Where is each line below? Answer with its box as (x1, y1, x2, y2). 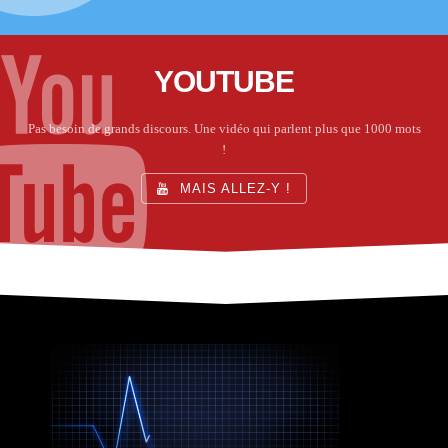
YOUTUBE (154, 65, 294, 99)
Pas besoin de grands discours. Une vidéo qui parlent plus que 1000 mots (27, 122, 421, 136)
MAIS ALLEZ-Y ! (175, 182, 291, 197)
